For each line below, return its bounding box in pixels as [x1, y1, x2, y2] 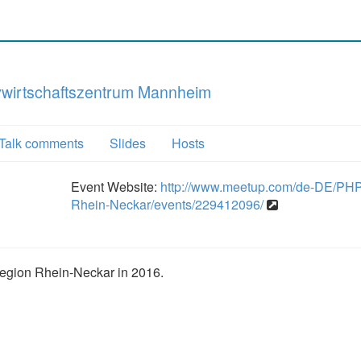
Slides [110, 134, 146, 152]
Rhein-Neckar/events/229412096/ [70, 195, 263, 214]
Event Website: [70, 177, 160, 196]
